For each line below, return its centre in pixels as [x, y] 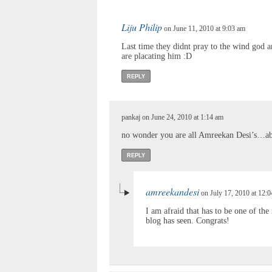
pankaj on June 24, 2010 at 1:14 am [172, 117]
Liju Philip [142, 27]
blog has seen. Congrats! [188, 220]
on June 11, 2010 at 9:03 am [204, 28]
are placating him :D [157, 56]
